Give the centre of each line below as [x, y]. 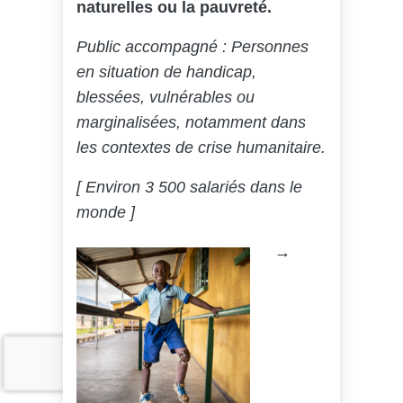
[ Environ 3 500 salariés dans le [189, 187]
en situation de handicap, [166, 72]
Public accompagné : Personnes [193, 47]
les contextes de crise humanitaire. [201, 148]
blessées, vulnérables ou [166, 97]
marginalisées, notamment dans [191, 122]
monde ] [106, 212]
